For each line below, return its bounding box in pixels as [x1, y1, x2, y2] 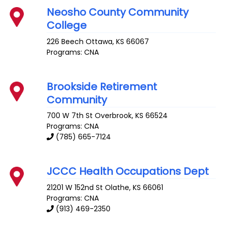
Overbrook [95, 110, 132, 121]
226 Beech [47, 36, 84, 47]
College [47, 18, 87, 32]
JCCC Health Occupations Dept [47, 164, 209, 179]
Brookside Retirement [47, 79, 158, 94]
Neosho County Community [47, 5, 189, 19]
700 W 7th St [47, 110, 93, 121]
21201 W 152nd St [47, 182, 103, 193]
